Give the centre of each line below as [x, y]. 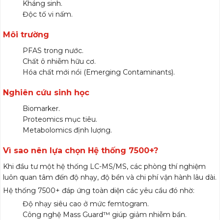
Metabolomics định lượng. [67, 130]
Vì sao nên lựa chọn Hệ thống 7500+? [81, 151]
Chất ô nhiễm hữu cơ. [59, 62]
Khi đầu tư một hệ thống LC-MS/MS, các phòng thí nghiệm [104, 167]
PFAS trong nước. [53, 51]
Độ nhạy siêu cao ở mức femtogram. [86, 204]
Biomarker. [41, 109]
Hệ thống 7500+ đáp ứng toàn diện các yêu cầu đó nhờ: [99, 191]
